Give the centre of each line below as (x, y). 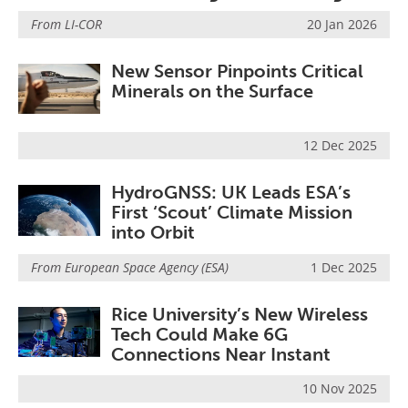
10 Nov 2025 (340, 388)
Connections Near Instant (221, 354)
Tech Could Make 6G (199, 334)
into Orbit (153, 233)
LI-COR (83, 25)
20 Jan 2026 (342, 25)
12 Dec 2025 (340, 146)
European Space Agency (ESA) (147, 267)
